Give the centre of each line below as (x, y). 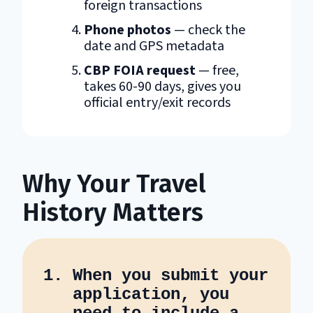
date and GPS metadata (154, 46)
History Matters (113, 212)
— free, (217, 70)
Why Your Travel (114, 183)
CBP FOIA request (140, 70)
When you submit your (170, 275)
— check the (208, 30)
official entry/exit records (157, 102)
